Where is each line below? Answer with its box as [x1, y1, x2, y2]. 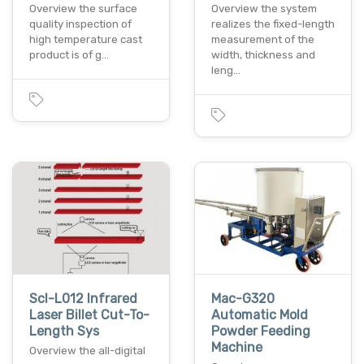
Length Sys [29, 323, 99, 340]
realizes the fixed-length [211, 17, 335, 30]
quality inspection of [29, 17, 132, 30]
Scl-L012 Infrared [29, 291, 137, 307]
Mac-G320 [211, 291, 275, 307]
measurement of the [211, 32, 314, 45]
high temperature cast [29, 32, 142, 45]
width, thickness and [211, 48, 315, 61]
